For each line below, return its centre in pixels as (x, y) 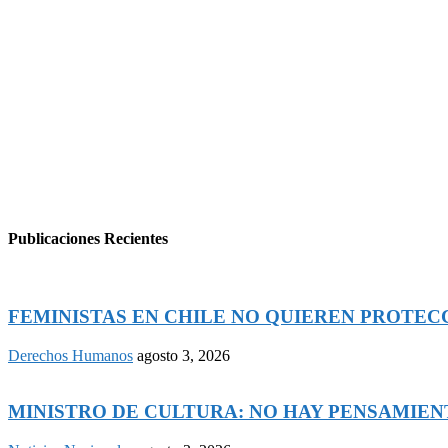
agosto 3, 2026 (183, 355)
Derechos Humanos (70, 355)
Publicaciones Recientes (88, 238)
